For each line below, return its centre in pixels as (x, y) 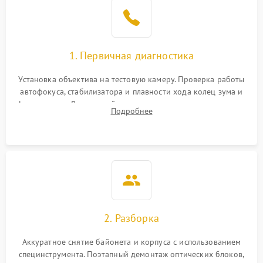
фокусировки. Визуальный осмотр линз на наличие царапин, (131, 104)
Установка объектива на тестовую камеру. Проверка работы (131, 79)
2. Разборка (131, 218)
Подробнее (131, 111)
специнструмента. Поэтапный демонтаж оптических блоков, (131, 254)
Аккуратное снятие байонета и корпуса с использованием (131, 242)
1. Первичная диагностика (131, 55)
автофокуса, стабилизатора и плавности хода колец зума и (131, 92)
